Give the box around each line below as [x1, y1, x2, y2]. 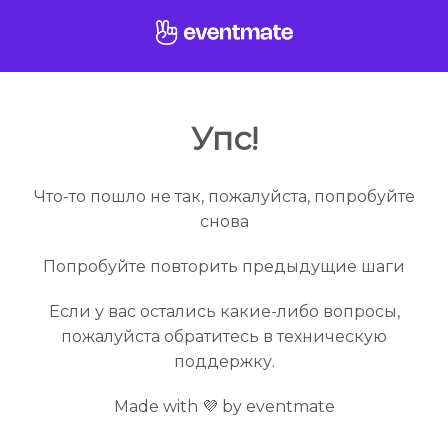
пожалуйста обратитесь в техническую [61, 327, 387, 347]
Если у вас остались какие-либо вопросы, [48, 302, 400, 322]
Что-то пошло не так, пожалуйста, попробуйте [33, 187, 415, 207]
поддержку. [173, 352, 275, 372]
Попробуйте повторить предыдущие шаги [43, 257, 405, 277]
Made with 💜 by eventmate [113, 397, 335, 417]
